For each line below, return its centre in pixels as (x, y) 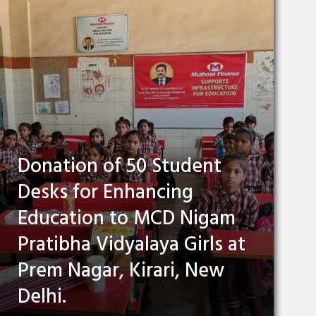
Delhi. (42, 298)
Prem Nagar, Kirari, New (121, 272)
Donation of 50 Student (120, 167)
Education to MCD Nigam (127, 219)
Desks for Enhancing (105, 193)
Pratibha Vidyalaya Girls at (132, 245)
